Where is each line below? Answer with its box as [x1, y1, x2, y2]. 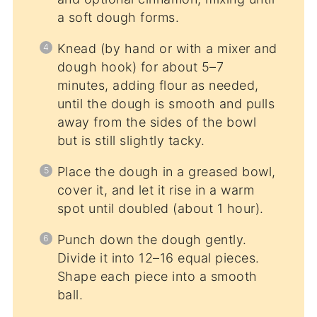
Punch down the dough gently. [57, 231, 247, 247]
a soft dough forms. [57, 9, 180, 25]
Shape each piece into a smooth [57, 268, 258, 284]
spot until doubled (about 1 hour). [57, 200, 264, 216]
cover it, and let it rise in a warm [57, 182, 255, 197]
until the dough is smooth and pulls [57, 96, 275, 111]
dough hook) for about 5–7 [57, 59, 224, 74]
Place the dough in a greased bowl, [57, 163, 276, 179]
